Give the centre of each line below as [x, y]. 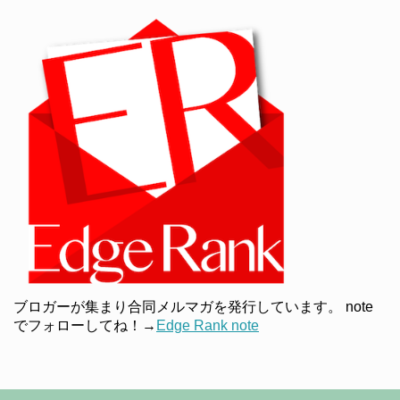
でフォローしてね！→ [85, 326]
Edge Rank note [208, 326]
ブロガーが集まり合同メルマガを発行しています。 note [193, 307]
